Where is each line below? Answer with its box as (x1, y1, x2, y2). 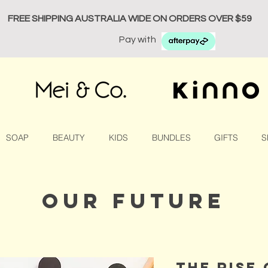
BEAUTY (52, 132, 85, 143)
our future (42, 187, 226, 214)
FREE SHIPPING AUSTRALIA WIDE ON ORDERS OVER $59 (8, 14, 252, 23)
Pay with (118, 35, 158, 44)
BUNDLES (151, 132, 191, 143)
